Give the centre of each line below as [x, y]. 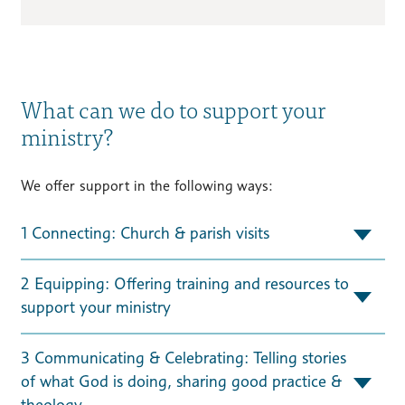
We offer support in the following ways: [146, 185]
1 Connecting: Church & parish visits [150, 233]
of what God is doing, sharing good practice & [181, 381]
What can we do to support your [173, 108]
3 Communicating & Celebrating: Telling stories [27, 357]
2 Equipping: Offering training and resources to [27, 284]
